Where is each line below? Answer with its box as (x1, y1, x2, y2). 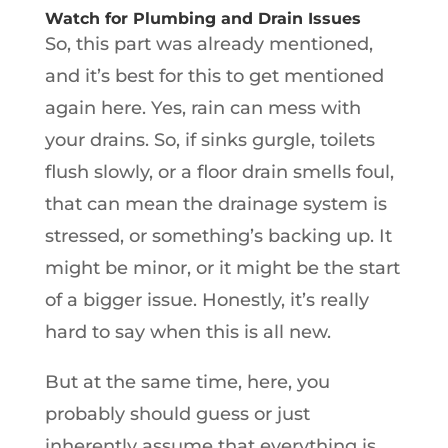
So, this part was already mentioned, (44, 32, 373, 55)
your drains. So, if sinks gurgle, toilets (44, 128, 375, 151)
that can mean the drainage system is (44, 192, 387, 215)
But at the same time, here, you (44, 370, 330, 393)
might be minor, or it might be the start (44, 256, 400, 279)
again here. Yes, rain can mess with (44, 96, 361, 119)
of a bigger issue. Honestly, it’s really (44, 288, 369, 311)
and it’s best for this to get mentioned (44, 64, 384, 87)
